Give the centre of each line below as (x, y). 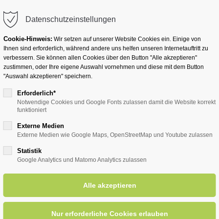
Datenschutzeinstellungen (70, 19)
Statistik (29, 151)
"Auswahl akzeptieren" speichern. (48, 76)
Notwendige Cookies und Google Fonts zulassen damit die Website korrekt (116, 102)
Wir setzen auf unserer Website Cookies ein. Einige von (126, 39)
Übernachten (110, 72)
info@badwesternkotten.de (57, 15)
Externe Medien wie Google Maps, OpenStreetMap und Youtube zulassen (115, 135)
